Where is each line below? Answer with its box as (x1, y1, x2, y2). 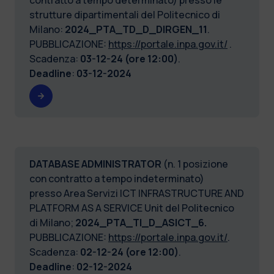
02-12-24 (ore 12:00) (80, 245, 179, 259)
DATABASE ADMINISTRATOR (29, 157, 163, 171)
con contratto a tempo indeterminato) (29, 171, 204, 185)
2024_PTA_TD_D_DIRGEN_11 (65, 22, 207, 36)
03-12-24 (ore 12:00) (80, 51, 178, 65)
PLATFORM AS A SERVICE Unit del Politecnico (29, 201, 234, 215)
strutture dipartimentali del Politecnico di (29, 7, 220, 21)
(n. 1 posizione (163, 157, 228, 171)
